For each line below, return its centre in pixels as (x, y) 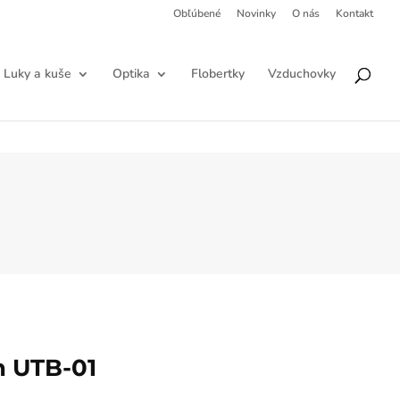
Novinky (256, 13)
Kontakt (354, 13)
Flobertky (218, 74)
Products (35, 34)
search (28, 48)
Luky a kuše (37, 74)
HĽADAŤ (327, 45)
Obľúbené (197, 13)
